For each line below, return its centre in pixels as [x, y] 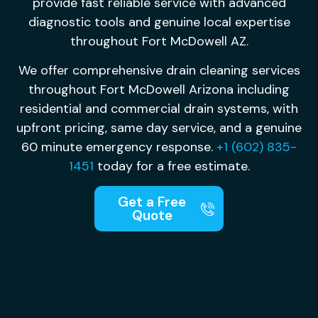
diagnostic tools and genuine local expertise [159, 22]
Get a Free [152, 202]
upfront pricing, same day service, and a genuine [159, 127]
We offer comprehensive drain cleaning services [159, 70]
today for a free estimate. [171, 166]
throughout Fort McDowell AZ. [159, 41]
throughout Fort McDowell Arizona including [159, 89]
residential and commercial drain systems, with [159, 108]
